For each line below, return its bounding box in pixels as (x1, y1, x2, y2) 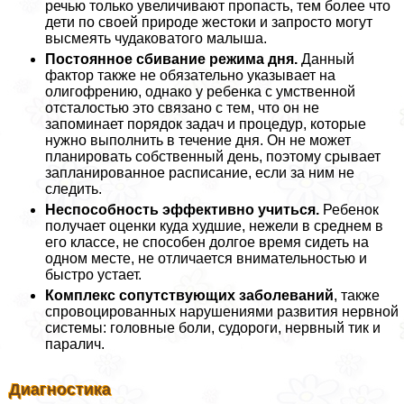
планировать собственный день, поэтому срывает (45, 148, 381, 164)
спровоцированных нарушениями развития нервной (45, 303, 399, 319)
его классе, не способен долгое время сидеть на (45, 234, 369, 250)
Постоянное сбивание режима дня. (45, 50, 298, 67)
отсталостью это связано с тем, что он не (45, 99, 319, 115)
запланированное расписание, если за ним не (45, 164, 354, 180)
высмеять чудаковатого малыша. (45, 30, 267, 46)
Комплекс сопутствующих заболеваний (45, 287, 334, 303)
